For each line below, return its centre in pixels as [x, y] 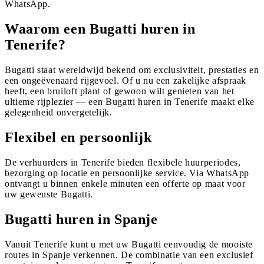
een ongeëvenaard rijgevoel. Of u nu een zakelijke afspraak [126, 80]
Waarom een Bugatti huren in [100, 29]
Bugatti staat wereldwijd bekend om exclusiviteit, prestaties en [132, 70]
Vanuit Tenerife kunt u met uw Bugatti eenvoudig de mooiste [129, 244]
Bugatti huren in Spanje [81, 219]
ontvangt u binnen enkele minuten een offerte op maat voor [125, 183]
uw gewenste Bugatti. [49, 194]
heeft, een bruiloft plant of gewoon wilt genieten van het [120, 91]
